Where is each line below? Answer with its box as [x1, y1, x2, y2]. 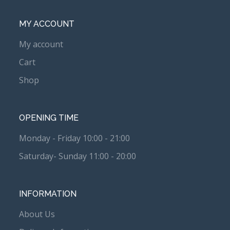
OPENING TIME [19, 113, 79, 123]
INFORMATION [19, 189, 77, 199]
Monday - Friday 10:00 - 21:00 [19, 132, 130, 144]
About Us [19, 208, 55, 220]
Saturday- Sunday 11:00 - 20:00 [19, 150, 137, 162]
